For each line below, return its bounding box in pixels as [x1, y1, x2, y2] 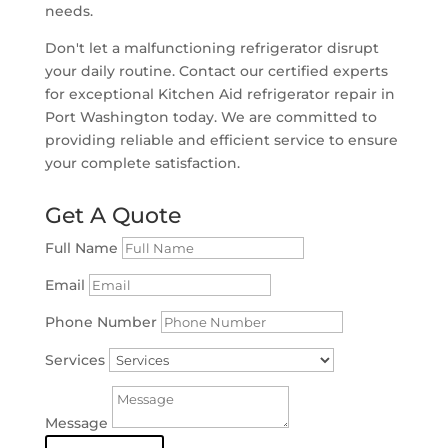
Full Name [44, 238, 118, 257]
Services [44, 350, 105, 369]
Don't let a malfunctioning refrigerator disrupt [44, 38, 379, 57]
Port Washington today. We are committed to [44, 107, 377, 126]
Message [44, 413, 108, 432]
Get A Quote [44, 201, 181, 229]
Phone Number [44, 312, 157, 331]
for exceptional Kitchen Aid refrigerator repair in [44, 84, 395, 103]
